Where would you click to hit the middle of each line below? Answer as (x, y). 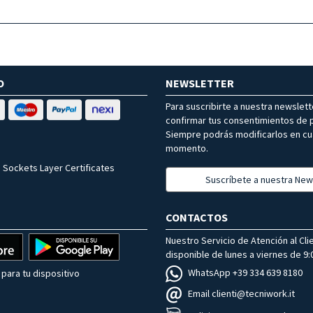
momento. (187, 148)
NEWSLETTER (200, 83)
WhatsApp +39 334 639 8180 (245, 272)
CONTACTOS (197, 217)
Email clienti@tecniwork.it (241, 293)
